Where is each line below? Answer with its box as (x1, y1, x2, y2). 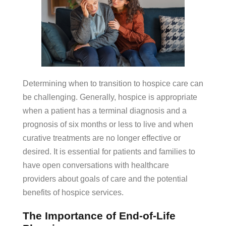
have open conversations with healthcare (23, 161, 169, 170)
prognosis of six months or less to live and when (23, 120, 193, 129)
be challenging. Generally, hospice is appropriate (23, 93, 197, 102)
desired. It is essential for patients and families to (23, 147, 195, 156)
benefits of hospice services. (23, 188, 124, 197)
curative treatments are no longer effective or (23, 134, 181, 143)
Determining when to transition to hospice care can (23, 79, 203, 88)
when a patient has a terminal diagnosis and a (23, 106, 187, 116)
